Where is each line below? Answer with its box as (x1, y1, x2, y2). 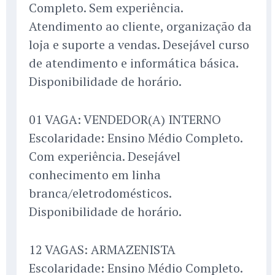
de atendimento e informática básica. (29, 55, 238, 72)
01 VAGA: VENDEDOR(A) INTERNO (29, 111, 221, 128)
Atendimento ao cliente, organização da (29, 18, 252, 35)
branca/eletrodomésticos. (29, 185, 171, 202)
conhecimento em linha (29, 166, 161, 184)
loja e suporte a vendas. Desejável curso (29, 36, 249, 53)
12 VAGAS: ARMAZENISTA (29, 241, 176, 258)
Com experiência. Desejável (29, 148, 180, 165)
